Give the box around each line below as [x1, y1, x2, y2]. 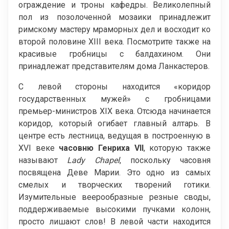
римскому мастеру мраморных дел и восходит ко [18, 24, 211, 34]
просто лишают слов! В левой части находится [18, 216, 211, 226]
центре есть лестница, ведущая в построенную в [18, 130, 211, 141]
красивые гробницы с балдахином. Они [18, 49, 211, 59]
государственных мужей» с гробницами [18, 94, 211, 104]
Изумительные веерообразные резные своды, [18, 192, 211, 202]
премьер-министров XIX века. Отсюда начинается [18, 106, 211, 116]
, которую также [143, 143, 211, 153]
